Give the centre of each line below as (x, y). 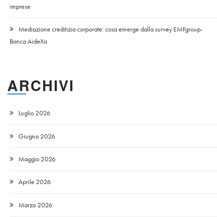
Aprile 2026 (35, 182)
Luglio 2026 (34, 113)
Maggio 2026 (37, 159)
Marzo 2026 (35, 205)
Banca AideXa (28, 41)
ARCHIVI (41, 85)
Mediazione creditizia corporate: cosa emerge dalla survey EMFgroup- (110, 29)
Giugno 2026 (37, 136)
